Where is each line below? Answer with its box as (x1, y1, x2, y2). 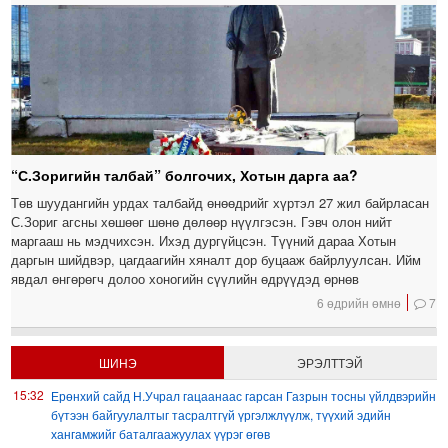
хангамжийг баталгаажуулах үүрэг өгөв (51, 425, 271, 443)
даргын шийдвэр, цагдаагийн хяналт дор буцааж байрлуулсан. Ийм (11, 250, 422, 270)
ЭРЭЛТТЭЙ (297, 354, 364, 372)
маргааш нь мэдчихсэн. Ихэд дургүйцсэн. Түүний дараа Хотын (11, 231, 397, 251)
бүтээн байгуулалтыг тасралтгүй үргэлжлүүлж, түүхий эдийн (51, 406, 392, 424)
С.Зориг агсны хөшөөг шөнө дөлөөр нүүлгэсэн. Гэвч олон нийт (11, 212, 393, 232)
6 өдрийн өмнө (317, 294, 402, 312)
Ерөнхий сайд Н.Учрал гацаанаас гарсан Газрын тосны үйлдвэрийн (51, 387, 437, 405)
